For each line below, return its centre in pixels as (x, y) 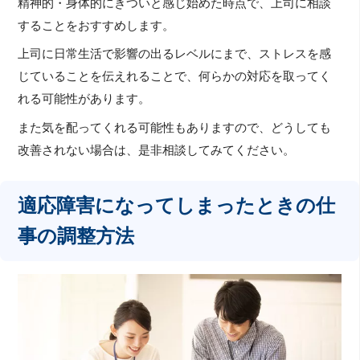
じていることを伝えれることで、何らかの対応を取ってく (175, 77)
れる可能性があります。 (84, 99)
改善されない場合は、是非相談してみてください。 (157, 150)
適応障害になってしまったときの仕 (177, 205)
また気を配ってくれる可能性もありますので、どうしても (175, 127)
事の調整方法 (76, 235)
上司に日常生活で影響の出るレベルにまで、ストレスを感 (175, 54)
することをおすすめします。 (96, 25)
